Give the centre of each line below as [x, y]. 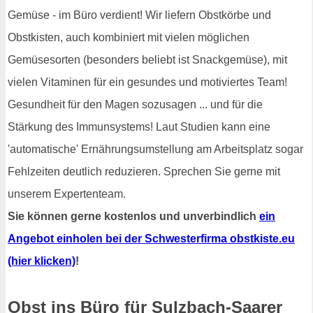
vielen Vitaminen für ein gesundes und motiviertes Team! [147, 82]
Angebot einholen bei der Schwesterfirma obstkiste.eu [151, 239]
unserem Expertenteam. [67, 194]
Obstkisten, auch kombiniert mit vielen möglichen [129, 38]
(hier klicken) [42, 261]
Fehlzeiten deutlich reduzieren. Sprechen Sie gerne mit [144, 172]
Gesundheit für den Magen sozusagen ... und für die [135, 105]
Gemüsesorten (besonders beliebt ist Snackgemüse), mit [147, 60]
